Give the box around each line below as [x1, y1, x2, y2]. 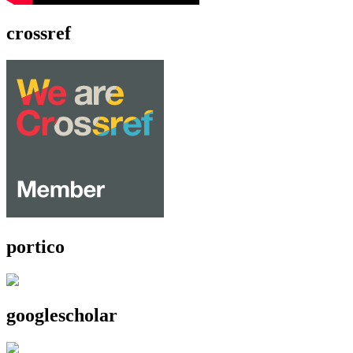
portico [6, 236, 65, 258]
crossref [6, 23, 71, 44]
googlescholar [6, 305, 117, 326]
